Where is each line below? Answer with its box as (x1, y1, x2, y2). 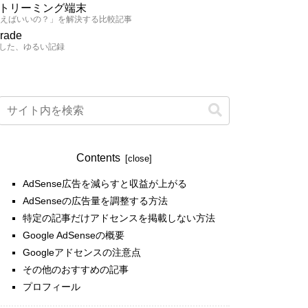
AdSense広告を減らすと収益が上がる (22, 177, 187, 189)
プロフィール (22, 280, 80, 292)
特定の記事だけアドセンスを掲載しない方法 (22, 212, 215, 223)
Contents (76, 152, 121, 164)
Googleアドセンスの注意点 (22, 246, 141, 258)
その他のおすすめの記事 (22, 263, 129, 275)
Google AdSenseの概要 (22, 229, 124, 241)
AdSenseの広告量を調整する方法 (22, 195, 168, 206)
